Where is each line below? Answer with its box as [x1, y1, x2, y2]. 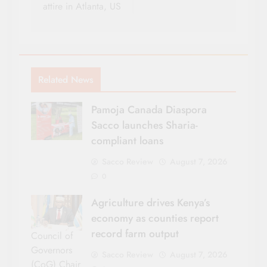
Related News [38, 72, 94, 86]
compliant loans [91, 132, 163, 148]
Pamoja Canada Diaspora [91, 101, 207, 117]
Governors [31, 243, 72, 257]
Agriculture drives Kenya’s [91, 194, 210, 210]
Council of [31, 228, 73, 243]
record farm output [91, 225, 179, 241]
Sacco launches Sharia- [91, 117, 198, 133]
